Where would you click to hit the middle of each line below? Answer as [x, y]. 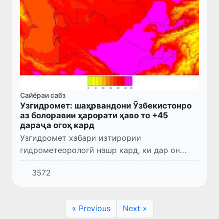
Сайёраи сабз [43, 95]
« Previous [91, 208]
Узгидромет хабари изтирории [81, 138]
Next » [135, 208]
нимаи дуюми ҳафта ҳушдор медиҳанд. [97, 174]
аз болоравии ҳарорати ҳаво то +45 [94, 115]
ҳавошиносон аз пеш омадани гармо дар [100, 162]
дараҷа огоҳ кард [57, 125]
